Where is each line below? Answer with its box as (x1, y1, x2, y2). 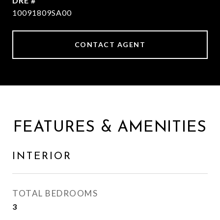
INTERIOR (12, 151, 72, 162)
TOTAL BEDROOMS (12, 188, 98, 198)
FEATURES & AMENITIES (13, 120, 207, 136)
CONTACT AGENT (74, 40, 146, 49)
